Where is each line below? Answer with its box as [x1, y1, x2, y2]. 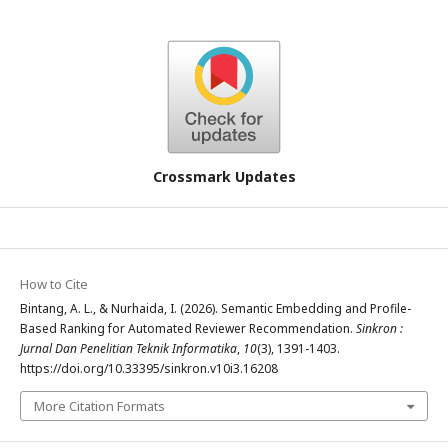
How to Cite [20, 275, 88, 293]
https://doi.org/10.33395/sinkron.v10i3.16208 [20, 360, 278, 377]
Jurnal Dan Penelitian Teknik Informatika [20, 340, 237, 357]
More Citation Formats [34, 397, 165, 415]
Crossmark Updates [152, 167, 296, 186]
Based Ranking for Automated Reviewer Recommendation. [20, 320, 356, 337]
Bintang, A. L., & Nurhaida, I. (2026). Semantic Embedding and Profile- [20, 300, 411, 317]
